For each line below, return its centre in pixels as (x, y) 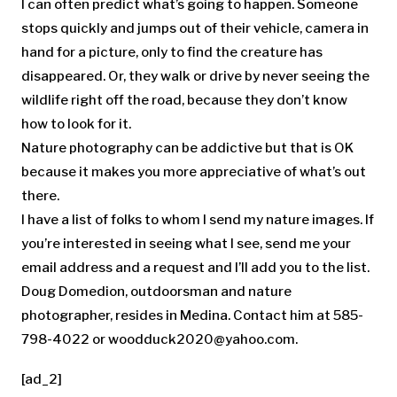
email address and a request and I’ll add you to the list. (195, 268)
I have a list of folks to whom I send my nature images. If (198, 220)
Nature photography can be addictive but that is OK (187, 148)
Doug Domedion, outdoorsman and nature (156, 292)
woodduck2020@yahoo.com (202, 340)
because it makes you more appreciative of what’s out (194, 172)
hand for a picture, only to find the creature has (172, 53)
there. (40, 196)
